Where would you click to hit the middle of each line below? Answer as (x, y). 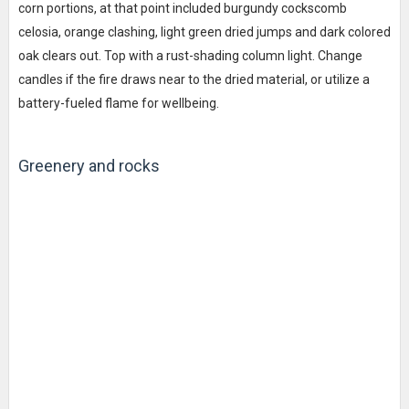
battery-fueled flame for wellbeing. (118, 103)
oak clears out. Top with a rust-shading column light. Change (190, 55)
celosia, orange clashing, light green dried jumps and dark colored (204, 31)
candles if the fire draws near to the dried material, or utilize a (194, 79)
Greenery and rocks (89, 165)
